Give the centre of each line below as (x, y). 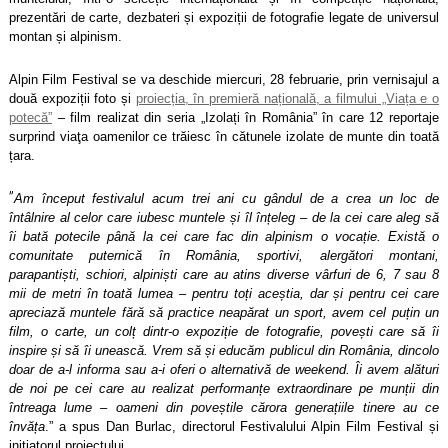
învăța (27, 426)
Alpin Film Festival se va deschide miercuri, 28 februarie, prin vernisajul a (224, 79)
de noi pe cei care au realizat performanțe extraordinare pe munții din (224, 388)
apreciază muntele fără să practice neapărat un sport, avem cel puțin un (224, 312)
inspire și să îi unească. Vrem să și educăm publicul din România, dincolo (224, 350)
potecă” (30, 117)
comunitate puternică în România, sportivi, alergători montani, (224, 255)
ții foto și (107, 98)
